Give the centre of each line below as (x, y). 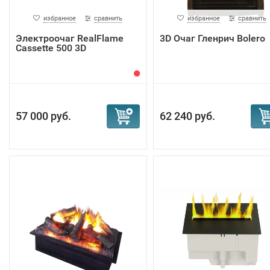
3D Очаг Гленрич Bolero (212, 38)
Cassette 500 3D (51, 48)
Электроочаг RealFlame (70, 38)
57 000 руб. (43, 116)
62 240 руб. (187, 116)
